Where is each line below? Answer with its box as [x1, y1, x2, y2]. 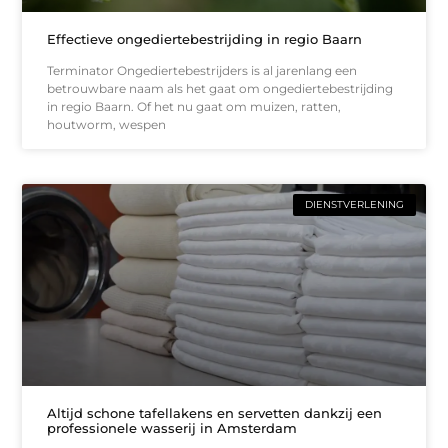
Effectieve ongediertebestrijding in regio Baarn [47, 31, 363, 48]
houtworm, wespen [47, 117, 167, 133]
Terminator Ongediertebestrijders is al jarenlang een [47, 63, 358, 79]
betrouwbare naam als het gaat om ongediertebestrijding [47, 81, 394, 97]
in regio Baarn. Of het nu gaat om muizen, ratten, [47, 99, 342, 115]
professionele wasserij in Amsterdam [47, 419, 298, 436]
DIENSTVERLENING [304, 198, 404, 212]
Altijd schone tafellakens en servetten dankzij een [47, 404, 383, 421]
